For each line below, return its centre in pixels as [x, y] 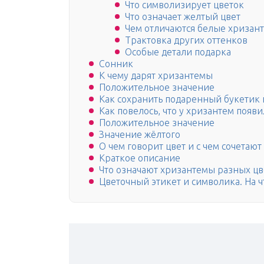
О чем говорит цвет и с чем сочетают [180, 146]
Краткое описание [140, 158]
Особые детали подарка [178, 52]
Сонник [116, 64]
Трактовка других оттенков [186, 40]
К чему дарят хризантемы [156, 76]
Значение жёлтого [140, 135]
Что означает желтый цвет [183, 17]
